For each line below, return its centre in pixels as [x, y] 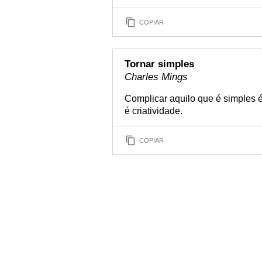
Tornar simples [159, 64]
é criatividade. [154, 111]
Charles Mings [156, 77]
